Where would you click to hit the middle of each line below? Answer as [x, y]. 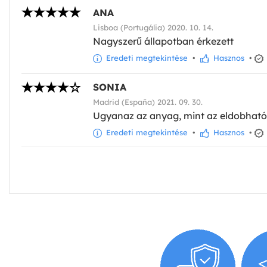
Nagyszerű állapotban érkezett [163, 41]
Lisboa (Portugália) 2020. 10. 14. [153, 27]
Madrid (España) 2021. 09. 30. [148, 102]
